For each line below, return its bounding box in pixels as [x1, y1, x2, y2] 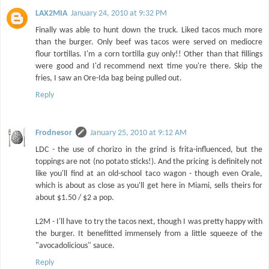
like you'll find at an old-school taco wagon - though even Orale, [35, 169, 262, 179]
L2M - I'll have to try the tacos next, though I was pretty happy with [35, 217, 262, 227]
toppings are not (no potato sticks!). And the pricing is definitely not [35, 157, 262, 167]
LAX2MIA [35, 9, 67, 19]
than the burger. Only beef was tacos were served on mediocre [35, 38, 262, 47]
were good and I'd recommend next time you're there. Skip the [35, 62, 262, 71]
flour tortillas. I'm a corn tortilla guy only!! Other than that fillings [35, 50, 262, 59]
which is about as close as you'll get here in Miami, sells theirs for [35, 181, 262, 191]
